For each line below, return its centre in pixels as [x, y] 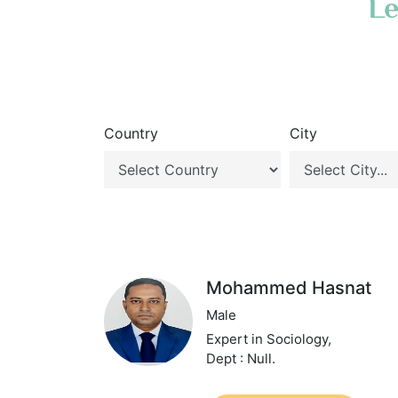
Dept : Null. [241, 358]
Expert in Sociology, [269, 339]
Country [131, 133]
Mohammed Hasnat [289, 288]
